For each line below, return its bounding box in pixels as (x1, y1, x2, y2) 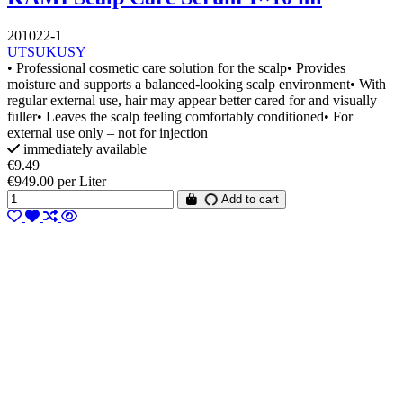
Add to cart (218, 193, 280, 207)
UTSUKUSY (7, 44, 86, 60)
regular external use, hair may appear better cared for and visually (7, 93, 377, 109)
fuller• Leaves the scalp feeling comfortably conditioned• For (7, 109, 353, 125)
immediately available (20, 141, 147, 157)
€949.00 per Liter (7, 174, 106, 190)
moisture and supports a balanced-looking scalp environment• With (7, 76, 386, 93)
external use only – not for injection (7, 125, 208, 141)
